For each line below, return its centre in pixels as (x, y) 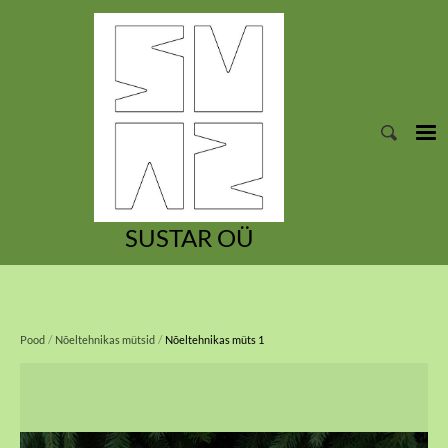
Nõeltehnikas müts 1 (214, 340)
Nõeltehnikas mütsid (105, 340)
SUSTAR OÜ (189, 238)
